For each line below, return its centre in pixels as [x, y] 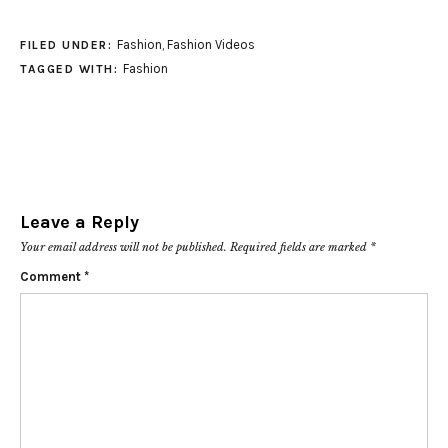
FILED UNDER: [68, 45]
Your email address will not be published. [123, 247]
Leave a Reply [79, 222]
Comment [52, 277]
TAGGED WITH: [71, 69]
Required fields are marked [300, 247]
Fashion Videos [210, 45]
